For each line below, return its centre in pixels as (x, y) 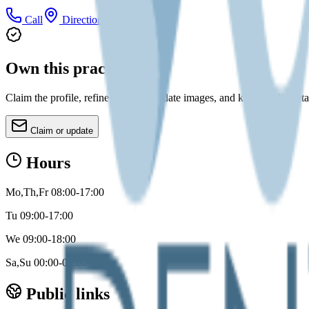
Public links (66, 293)
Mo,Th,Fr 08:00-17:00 (55, 192)
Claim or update (62, 131)
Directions (83, 20)
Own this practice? (72, 69)
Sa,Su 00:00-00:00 (46, 262)
